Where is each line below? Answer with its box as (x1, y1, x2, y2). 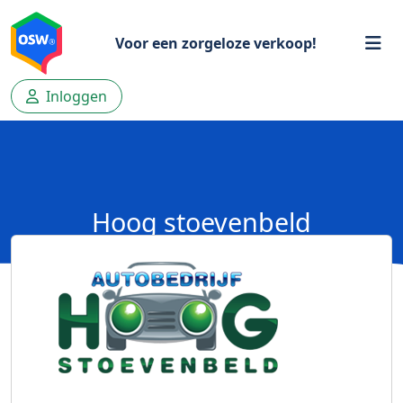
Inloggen (42, 86, 107, 106)
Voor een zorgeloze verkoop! (114, 33, 317, 53)
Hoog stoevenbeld (92, 204, 311, 239)
